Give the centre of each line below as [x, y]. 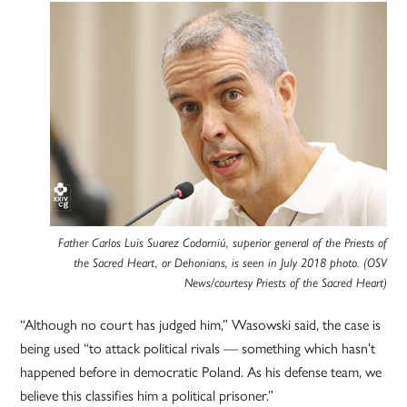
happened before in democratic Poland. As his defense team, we [201, 372]
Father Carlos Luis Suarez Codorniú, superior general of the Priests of [222, 243]
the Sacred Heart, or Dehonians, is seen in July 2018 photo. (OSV [230, 263]
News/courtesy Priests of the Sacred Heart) [285, 283]
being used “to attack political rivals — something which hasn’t [198, 348]
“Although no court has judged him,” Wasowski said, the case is [201, 324]
